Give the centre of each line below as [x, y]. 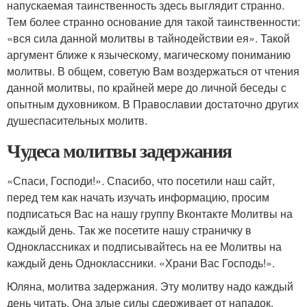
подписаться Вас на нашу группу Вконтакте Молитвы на [150, 213]
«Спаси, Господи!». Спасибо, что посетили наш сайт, [141, 180]
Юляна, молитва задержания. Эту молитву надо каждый [150, 286]
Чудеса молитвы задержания [119, 150]
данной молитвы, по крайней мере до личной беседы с [147, 87]
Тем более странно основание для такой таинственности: [153, 21]
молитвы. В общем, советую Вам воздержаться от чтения [153, 71]
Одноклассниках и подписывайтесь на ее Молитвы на [144, 246]
